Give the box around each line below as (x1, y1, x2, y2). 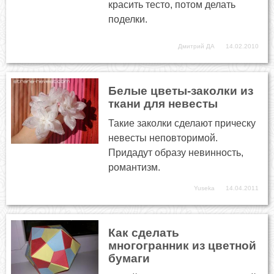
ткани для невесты (108, 97, 218, 111)
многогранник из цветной (108, 239, 257, 253)
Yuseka (194, 185, 215, 192)
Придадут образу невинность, (108, 147, 244, 158)
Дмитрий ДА (178, 43, 215, 50)
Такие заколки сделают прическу (108, 118, 256, 129)
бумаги (108, 252, 150, 265)
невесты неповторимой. (108, 133, 218, 144)
